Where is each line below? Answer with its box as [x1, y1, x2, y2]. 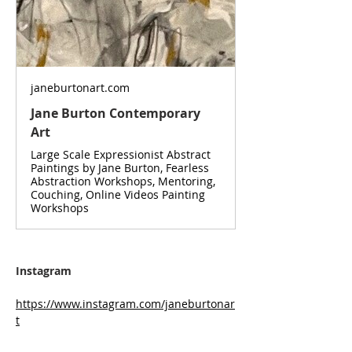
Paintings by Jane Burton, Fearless [31, 159, 209, 175]
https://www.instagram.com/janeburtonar [16, 295, 235, 311]
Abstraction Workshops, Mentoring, [31, 173, 215, 189]
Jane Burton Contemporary [31, 104, 200, 122]
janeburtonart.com [31, 79, 130, 95]
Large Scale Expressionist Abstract [31, 146, 211, 162]
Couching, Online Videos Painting [31, 186, 205, 202]
